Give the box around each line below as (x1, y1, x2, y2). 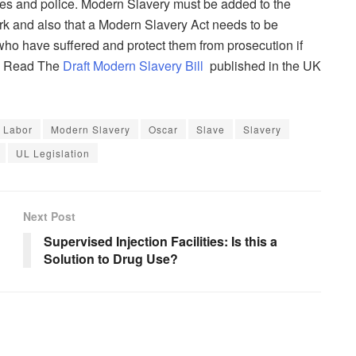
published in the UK (203, 56, 321, 75)
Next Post (23, 207, 75, 224)
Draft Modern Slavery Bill (63, 56, 203, 75)
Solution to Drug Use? (44, 249, 178, 268)
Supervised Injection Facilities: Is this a (44, 231, 277, 250)
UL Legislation (16, 145, 90, 160)
